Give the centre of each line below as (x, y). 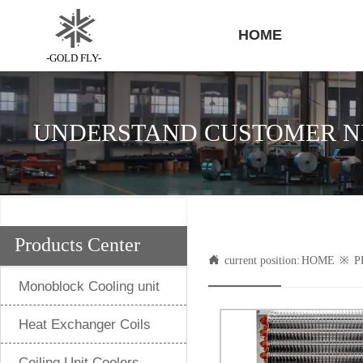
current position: (262, 260)
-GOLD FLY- (73, 58)
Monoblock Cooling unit (89, 286)
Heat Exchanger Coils (85, 325)
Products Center (77, 244)
